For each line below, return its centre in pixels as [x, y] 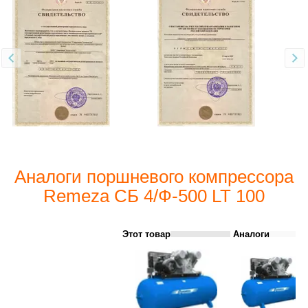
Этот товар [146, 234]
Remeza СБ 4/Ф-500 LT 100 [154, 196]
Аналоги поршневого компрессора [154, 176]
